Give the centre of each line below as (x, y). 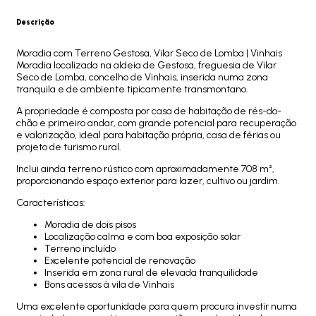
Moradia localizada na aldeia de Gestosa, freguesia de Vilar (146, 65)
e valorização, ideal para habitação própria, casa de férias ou (148, 135)
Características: (51, 202)
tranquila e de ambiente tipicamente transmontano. (133, 89)
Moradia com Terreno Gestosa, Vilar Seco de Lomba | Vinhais (149, 53)
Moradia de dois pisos (91, 224)
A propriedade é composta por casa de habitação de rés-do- (149, 111)
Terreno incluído (81, 248)
